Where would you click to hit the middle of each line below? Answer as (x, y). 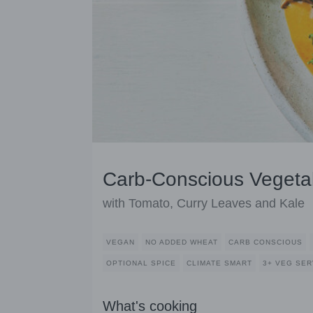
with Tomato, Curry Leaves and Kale (204, 204)
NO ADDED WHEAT (182, 242)
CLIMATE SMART (219, 263)
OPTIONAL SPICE (141, 263)
